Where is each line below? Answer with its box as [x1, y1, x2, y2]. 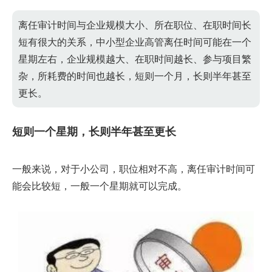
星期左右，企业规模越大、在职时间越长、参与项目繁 [18, 52, 251, 66]
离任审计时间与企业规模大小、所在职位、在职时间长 [18, 18, 251, 32]
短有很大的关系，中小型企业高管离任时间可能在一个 [18, 35, 251, 49]
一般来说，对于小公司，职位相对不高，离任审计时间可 [12, 161, 255, 175]
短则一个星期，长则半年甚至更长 [12, 123, 176, 139]
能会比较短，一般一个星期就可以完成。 [12, 178, 187, 192]
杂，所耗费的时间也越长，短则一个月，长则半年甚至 [18, 69, 251, 83]
